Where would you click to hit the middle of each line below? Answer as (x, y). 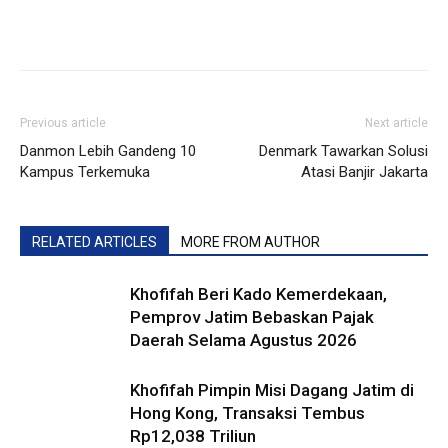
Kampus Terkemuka (85, 172)
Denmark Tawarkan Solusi (343, 151)
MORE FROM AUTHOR (250, 242)
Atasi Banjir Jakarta (364, 172)
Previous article (63, 123)
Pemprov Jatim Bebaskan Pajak (252, 317)
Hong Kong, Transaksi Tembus (247, 413)
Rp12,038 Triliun (193, 436)
